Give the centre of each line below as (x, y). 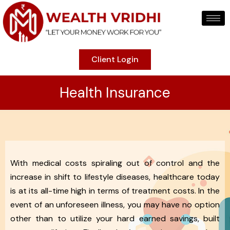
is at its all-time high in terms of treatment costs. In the (115, 190)
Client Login (115, 59)
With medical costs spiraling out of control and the (115, 163)
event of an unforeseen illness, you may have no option (115, 204)
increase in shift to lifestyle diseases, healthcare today (115, 177)
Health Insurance (115, 92)
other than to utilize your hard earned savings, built (115, 218)
